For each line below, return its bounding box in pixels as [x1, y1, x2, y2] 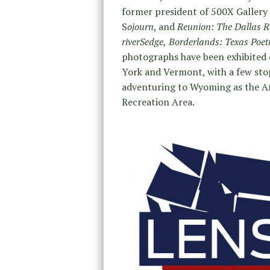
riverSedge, [122, 34, 166, 48]
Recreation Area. [122, 95, 195, 108]
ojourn [127, 19, 154, 33]
